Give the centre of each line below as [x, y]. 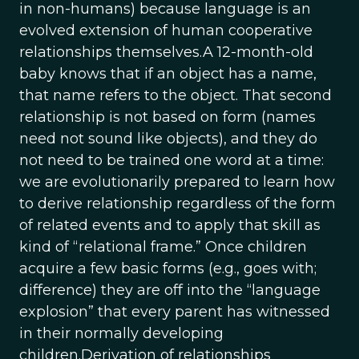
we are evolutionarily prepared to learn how [177, 182]
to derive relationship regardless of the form [177, 204]
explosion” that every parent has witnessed [175, 312]
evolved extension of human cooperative [166, 30]
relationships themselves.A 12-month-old [166, 52]
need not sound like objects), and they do [168, 139]
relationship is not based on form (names [167, 117]
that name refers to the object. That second [175, 95]
